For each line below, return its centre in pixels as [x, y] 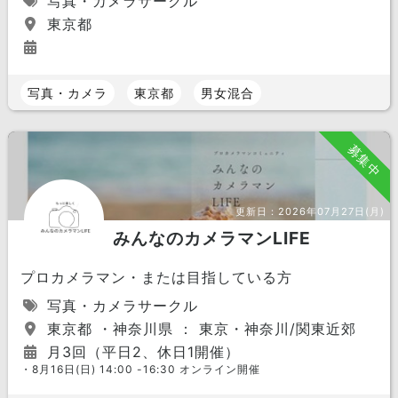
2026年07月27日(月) [332, 211]
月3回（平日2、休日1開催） [140, 352]
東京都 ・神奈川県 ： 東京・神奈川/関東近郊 [199, 329]
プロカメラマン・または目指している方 [156, 277]
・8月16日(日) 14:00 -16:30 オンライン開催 [140, 369]
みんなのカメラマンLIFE [211, 238]
